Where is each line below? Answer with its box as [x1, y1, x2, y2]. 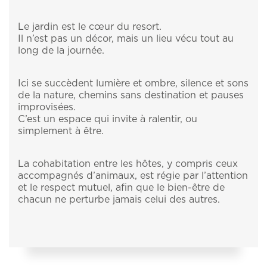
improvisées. [18, 103, 76, 113]
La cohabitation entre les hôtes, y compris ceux [18, 159, 238, 169]
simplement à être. [18, 126, 104, 136]
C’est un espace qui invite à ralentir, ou [18, 114, 197, 125]
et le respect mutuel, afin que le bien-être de [18, 183, 225, 193]
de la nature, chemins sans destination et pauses [18, 91, 244, 101]
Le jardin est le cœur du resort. [18, 22, 162, 32]
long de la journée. [18, 46, 104, 56]
